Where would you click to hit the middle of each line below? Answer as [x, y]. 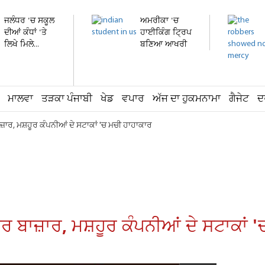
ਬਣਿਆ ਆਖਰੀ [164, 45]
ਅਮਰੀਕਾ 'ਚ [159, 21]
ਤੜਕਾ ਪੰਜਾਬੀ [67, 99]
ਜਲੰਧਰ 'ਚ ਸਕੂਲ [29, 21]
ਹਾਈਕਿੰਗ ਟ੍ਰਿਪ [166, 33]
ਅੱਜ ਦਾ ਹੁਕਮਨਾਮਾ [187, 99]
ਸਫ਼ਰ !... [153, 56]
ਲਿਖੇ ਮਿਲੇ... [22, 45]
